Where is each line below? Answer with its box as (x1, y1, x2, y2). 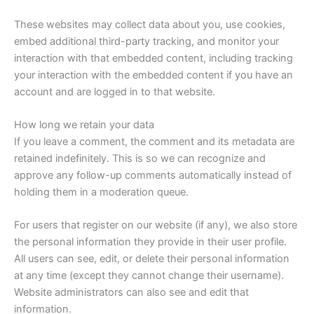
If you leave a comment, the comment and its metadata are (14, 135, 294, 148)
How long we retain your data (14, 118, 154, 131)
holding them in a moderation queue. (14, 185, 189, 198)
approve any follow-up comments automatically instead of (14, 168, 292, 182)
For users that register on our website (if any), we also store (14, 219, 297, 232)
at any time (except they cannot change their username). (14, 269, 284, 282)
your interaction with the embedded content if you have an (14, 68, 293, 81)
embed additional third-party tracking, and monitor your (14, 34, 279, 48)
